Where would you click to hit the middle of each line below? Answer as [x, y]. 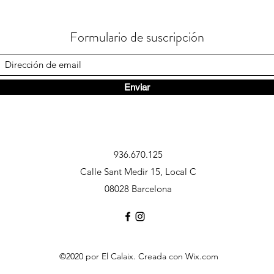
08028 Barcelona [138, 188]
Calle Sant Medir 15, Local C [138, 171]
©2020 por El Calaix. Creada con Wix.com [139, 256]
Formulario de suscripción [137, 37]
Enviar [137, 87]
